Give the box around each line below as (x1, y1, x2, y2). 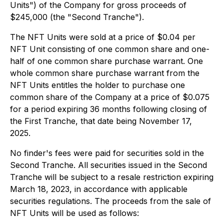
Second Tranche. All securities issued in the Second (10, 160, 207, 170)
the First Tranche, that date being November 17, (10, 116, 192, 126)
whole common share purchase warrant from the (10, 68, 199, 78)
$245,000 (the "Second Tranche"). (10, 12, 144, 22)
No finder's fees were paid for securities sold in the (10, 148, 204, 158)
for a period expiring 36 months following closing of (10, 104, 207, 114)
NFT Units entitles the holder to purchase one (10, 80, 185, 90)
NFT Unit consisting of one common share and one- (10, 44, 209, 54)
